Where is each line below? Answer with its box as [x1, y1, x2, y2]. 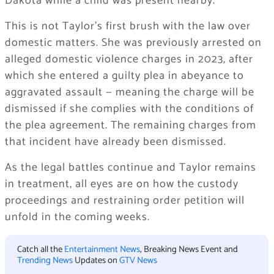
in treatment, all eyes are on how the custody [4, 174, 239, 193]
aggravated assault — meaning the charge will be [4, 83, 254, 102]
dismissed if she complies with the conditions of [4, 99, 254, 118]
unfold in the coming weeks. [4, 207, 150, 226]
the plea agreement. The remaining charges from [4, 116, 256, 135]
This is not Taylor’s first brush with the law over [4, 17, 251, 35]
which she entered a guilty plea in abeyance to [4, 66, 244, 85]
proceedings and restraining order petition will [4, 191, 245, 210]
